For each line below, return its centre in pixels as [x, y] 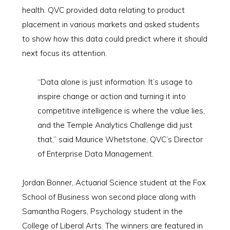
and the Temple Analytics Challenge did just [115, 125]
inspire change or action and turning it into [111, 96]
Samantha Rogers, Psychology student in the [102, 211]
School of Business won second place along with [109, 197]
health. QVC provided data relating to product [103, 10]
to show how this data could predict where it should [114, 39]
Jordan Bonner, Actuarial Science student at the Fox [114, 183]
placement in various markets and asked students [111, 24]
